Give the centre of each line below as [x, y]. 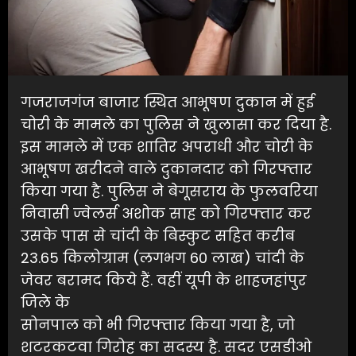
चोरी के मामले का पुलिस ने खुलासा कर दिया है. [176, 125]
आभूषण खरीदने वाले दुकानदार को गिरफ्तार [166, 169]
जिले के [45, 303]
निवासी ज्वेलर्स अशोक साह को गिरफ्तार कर [166, 214]
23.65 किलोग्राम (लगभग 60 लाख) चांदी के [163, 258]
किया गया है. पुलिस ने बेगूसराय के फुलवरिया [169, 192]
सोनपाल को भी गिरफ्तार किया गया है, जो [158, 325]
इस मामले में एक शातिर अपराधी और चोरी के [167, 147]
